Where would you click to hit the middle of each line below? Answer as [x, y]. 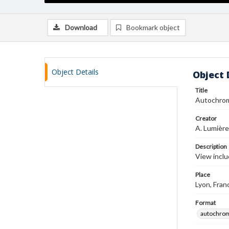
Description [211, 146]
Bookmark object [153, 27]
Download [81, 27]
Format [205, 203]
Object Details [75, 72]
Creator [206, 118]
